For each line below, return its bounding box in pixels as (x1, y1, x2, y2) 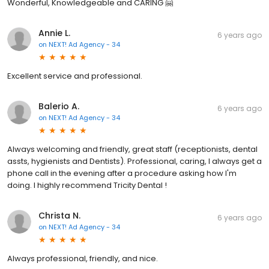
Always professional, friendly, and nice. (7, 252, 158, 264)
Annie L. (38, 26, 70, 39)
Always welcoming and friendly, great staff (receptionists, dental (7, 143, 258, 155)
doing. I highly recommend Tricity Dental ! (7, 179, 167, 191)
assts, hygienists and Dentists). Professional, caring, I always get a (7, 155, 262, 167)
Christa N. (38, 209, 80, 222)
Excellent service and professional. (7, 70, 142, 82)
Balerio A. (38, 100, 79, 112)
